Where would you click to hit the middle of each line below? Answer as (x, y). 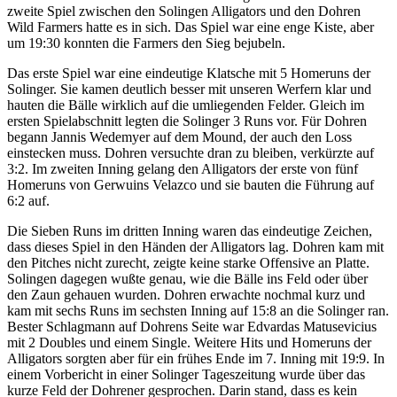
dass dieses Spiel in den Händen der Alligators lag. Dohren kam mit (195, 247)
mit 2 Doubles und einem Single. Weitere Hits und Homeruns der (189, 343)
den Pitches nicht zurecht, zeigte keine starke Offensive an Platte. (188, 263)
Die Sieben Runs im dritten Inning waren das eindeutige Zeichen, (190, 231)
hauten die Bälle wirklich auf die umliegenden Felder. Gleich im (186, 105)
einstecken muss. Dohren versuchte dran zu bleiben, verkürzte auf (191, 153)
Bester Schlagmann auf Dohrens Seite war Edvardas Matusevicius (192, 327)
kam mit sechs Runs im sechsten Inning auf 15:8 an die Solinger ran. (198, 311)
